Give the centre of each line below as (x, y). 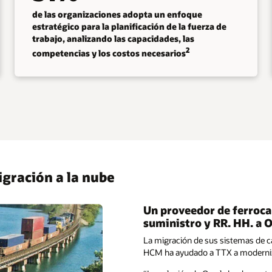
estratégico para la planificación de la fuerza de (129, 26)
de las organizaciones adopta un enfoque (117, 14)
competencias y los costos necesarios (109, 53)
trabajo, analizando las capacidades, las (113, 38)
